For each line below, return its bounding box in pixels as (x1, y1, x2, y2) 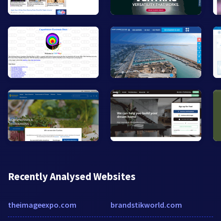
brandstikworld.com (110, 199, 182, 210)
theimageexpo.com (8, 199, 76, 210)
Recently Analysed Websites (8, 169, 136, 183)
